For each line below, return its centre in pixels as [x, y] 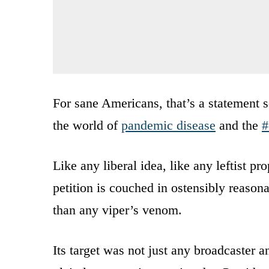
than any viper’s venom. [117, 210]
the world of [87, 125]
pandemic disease [168, 125]
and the [239, 125]
